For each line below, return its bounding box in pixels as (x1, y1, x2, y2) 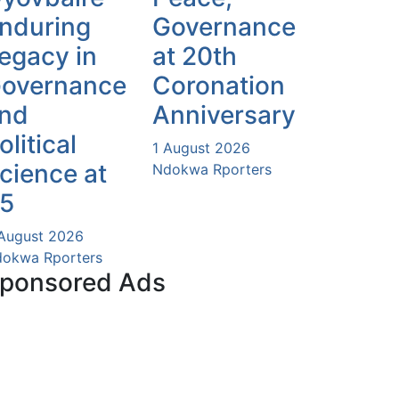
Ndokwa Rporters (152, 159, 272, 178)
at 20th (152, 40, 237, 71)
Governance (152, 11, 296, 42)
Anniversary (152, 99, 296, 130)
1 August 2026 (152, 138, 250, 157)
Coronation (152, 69, 285, 101)
